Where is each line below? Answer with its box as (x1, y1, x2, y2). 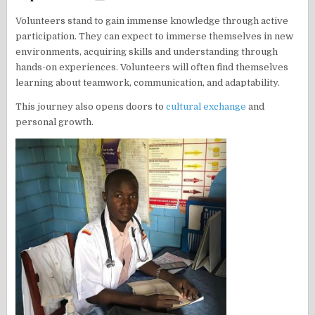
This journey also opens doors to (15, 101, 167, 112)
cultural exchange (166, 101, 247, 112)
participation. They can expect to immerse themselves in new (15, 30, 294, 41)
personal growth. (15, 116, 94, 127)
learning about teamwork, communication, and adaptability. (15, 77, 281, 88)
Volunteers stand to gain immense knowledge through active (15, 15, 289, 26)
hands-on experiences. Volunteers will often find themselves (15, 61, 289, 72)
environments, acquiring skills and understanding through (15, 46, 278, 57)
